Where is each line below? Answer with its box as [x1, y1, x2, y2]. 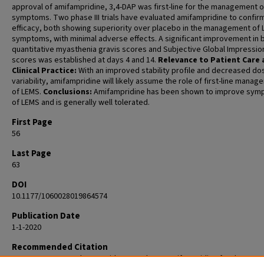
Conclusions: [43, 86, 92, 98]
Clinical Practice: [12, 65, 77, 77]
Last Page [12, 147, 51, 160]
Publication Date [12, 210, 80, 222]
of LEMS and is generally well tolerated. [12, 97, 150, 108]
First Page [12, 116, 52, 128]
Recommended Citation [12, 241, 108, 253]
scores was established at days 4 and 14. [12, 54, 158, 66]
